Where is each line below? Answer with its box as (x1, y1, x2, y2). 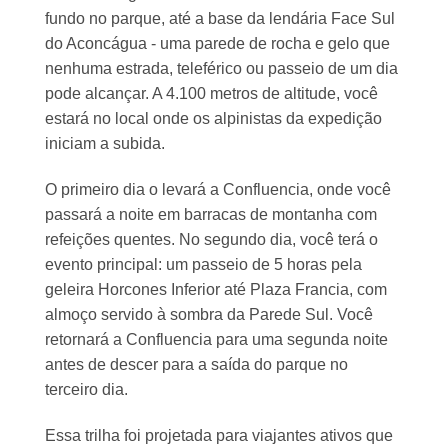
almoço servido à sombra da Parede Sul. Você (45, 305, 373, 323)
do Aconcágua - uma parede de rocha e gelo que (45, 35, 390, 52)
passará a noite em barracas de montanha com (45, 205, 377, 223)
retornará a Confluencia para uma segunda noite (45, 330, 388, 348)
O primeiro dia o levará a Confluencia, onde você (45, 180, 391, 198)
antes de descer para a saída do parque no (45, 355, 348, 373)
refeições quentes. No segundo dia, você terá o (45, 230, 378, 248)
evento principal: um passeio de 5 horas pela (45, 255, 362, 273)
